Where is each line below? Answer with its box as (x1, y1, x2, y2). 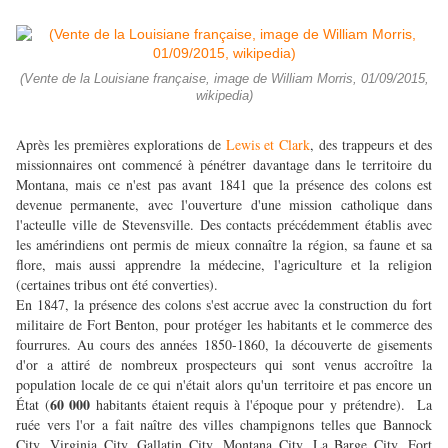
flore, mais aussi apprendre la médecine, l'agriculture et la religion (16, 255, 432, 275)
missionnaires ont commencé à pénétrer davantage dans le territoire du (16, 155, 432, 175)
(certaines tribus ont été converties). (16, 275, 223, 295)
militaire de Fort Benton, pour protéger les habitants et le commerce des (16, 315, 432, 335)
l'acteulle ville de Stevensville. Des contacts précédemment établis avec (16, 215, 432, 235)
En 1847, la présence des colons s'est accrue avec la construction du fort (16, 295, 432, 315)
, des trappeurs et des (310, 135, 433, 155)
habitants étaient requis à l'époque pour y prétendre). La (90, 395, 433, 415)
